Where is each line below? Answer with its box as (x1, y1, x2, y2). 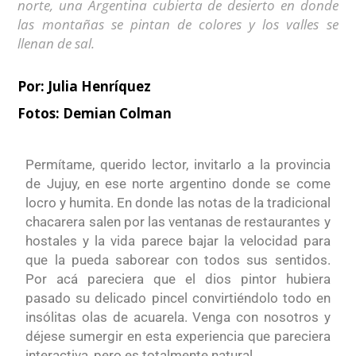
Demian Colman (60, 104, 172, 123)
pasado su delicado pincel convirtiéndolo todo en (25, 290, 331, 307)
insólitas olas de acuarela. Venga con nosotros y (25, 309, 331, 326)
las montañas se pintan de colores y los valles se (17, 15, 339, 34)
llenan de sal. (17, 34, 95, 53)
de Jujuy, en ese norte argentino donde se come (25, 176, 331, 192)
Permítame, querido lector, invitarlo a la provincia (25, 157, 331, 173)
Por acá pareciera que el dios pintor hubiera (25, 271, 331, 288)
